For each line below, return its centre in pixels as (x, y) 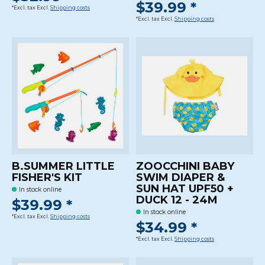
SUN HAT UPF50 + (185, 189)
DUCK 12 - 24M (177, 200)
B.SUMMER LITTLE (63, 167)
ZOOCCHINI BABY (185, 167)
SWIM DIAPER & (180, 178)
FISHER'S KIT (47, 178)
